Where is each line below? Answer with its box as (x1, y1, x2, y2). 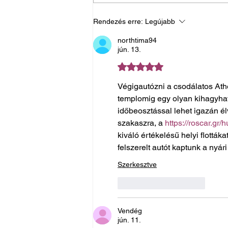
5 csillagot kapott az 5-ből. (117, 62, 223, 73)
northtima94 (118, 36, 157, 45)
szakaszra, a (118, 118, 165, 128)
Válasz (184, 179, 205, 188)
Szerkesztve (118, 160, 157, 169)
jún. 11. (118, 216, 141, 224)
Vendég (118, 207, 142, 215)
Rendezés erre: (93, 17, 143, 26)
